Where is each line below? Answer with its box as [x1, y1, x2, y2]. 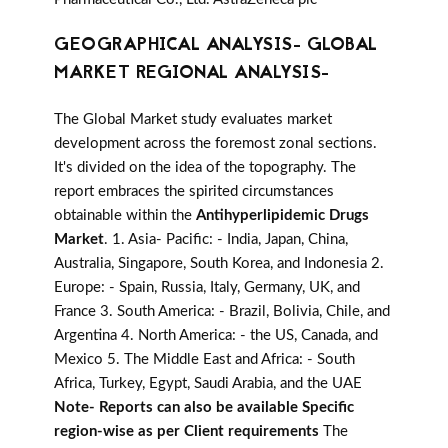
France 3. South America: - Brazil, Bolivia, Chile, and [54, 304, 390, 320]
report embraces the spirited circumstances [54, 184, 334, 200]
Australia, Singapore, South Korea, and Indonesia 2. [54, 256, 384, 272]
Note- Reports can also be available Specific [54, 400, 354, 416]
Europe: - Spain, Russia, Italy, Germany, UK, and [54, 280, 360, 296]
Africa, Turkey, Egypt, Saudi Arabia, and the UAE [54, 376, 362, 392]
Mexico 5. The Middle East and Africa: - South [54, 352, 355, 368]
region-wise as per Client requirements [54, 424, 319, 440]
